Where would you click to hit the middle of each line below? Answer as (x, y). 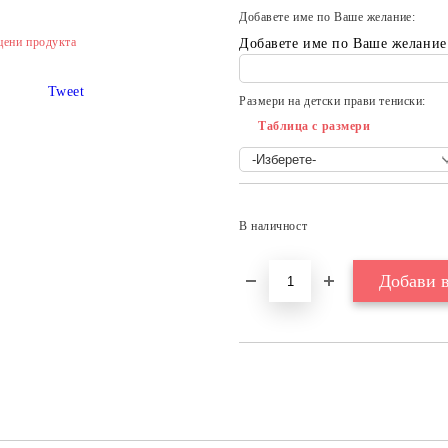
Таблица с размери (314, 126)
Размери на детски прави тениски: (332, 101)
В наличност (273, 226)
